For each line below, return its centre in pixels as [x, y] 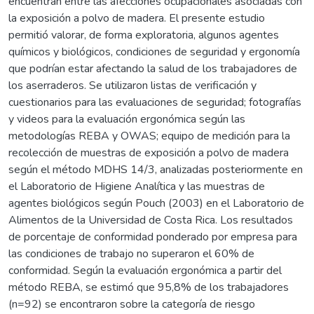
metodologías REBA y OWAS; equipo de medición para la [149, 136]
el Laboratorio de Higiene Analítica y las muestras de [137, 186]
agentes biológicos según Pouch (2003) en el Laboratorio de [156, 203]
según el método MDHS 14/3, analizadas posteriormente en [156, 169]
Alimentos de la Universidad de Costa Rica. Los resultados [151, 220]
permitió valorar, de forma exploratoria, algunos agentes [144, 35]
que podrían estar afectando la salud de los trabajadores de [153, 68]
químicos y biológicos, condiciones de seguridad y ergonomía [154, 52]
